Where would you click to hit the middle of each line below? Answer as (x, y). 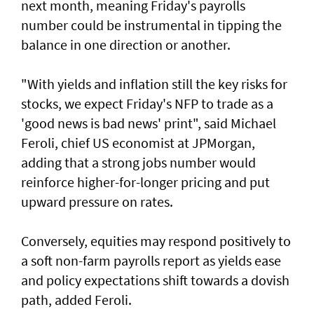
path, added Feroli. (76, 299)
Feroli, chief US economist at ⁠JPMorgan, (138, 142)
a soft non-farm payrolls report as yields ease (151, 260)
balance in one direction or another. (126, 44)
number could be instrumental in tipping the (151, 25)
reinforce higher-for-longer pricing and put (145, 182)
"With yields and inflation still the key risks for (154, 83)
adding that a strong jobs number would (138, 162)
